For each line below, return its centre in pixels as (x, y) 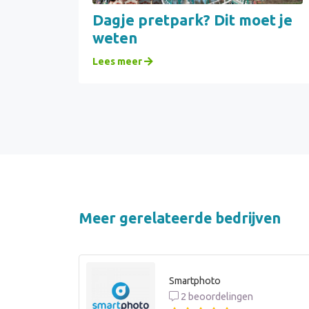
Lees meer (118, 62)
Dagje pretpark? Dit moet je (192, 20)
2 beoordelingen (216, 296)
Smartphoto (195, 280)
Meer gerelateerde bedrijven (180, 218)
